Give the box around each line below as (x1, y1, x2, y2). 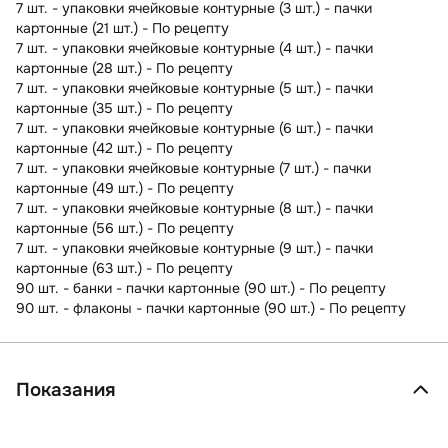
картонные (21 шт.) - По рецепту (16, 18, 229, 37)
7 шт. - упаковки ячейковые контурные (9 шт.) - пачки (16, 238, 373, 257)
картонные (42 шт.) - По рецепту (16, 138, 233, 157)
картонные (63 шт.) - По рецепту (16, 258, 233, 277)
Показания (16, 377, 115, 402)
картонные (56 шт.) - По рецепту (16, 218, 234, 237)
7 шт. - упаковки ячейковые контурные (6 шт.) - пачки (16, 118, 373, 137)
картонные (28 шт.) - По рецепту (16, 58, 233, 77)
